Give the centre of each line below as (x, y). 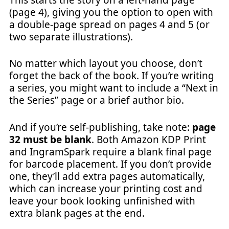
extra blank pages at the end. (77, 213)
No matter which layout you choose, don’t (106, 63)
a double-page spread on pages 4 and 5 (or (109, 24)
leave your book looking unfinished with (102, 201)
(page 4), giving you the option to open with (111, 12)
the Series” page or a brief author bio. (97, 100)
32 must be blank (50, 139)
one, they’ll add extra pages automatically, (107, 176)
